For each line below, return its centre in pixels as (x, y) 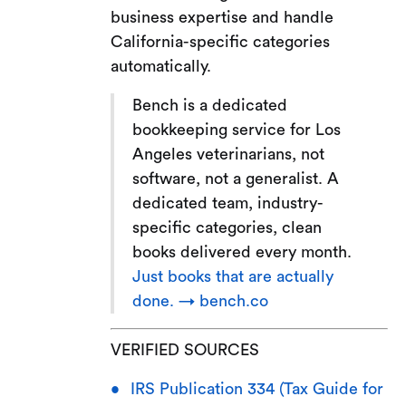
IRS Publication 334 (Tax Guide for (257, 388)
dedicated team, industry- (228, 203)
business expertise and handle (222, 17)
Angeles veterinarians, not (229, 154)
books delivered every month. (242, 251)
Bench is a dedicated (210, 105)
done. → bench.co (201, 300)
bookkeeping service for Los (237, 129)
